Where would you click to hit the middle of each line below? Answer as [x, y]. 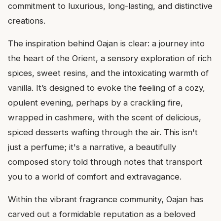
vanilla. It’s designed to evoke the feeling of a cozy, [107, 88]
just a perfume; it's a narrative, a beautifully [92, 147]
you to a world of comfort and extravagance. [95, 177]
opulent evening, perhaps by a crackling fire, [95, 103]
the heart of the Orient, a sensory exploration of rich [110, 58]
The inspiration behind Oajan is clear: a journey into [106, 44]
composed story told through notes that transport [105, 162]
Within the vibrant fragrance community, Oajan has [106, 200]
